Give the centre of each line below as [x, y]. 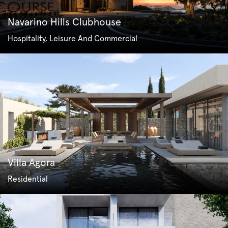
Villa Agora [31, 163]
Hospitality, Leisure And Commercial [73, 39]
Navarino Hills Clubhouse [64, 23]
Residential [28, 179]
